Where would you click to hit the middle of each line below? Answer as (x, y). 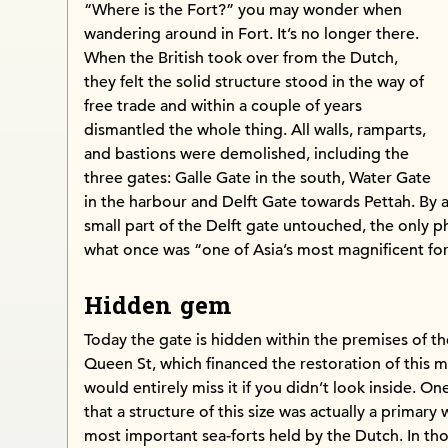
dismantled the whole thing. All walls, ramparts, (255, 130)
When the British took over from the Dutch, (241, 58)
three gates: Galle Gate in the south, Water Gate (258, 178)
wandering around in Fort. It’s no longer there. (252, 34)
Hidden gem (158, 307)
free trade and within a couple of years (223, 106)
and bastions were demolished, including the (247, 154)
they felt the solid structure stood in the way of (254, 82)
